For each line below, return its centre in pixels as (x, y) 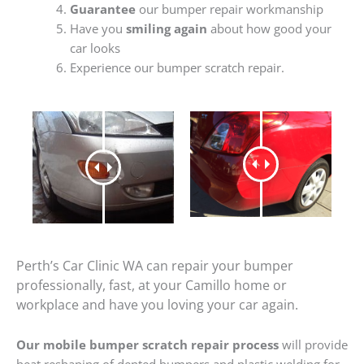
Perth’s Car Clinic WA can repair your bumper (155, 265)
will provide (313, 345)
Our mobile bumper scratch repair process (147, 345)
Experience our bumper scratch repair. (177, 68)
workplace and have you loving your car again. (157, 304)
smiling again (166, 29)
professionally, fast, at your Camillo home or (152, 285)
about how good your (269, 29)
